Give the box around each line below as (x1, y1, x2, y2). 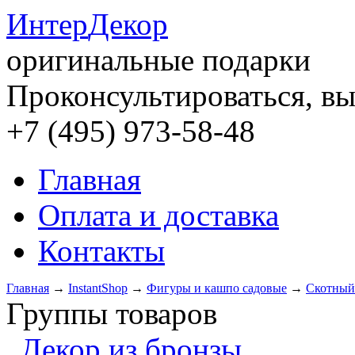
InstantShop (68, 281, 128, 295)
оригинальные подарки (6, 43, 311, 77)
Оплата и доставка (38, 198, 279, 232)
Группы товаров (6, 296, 217, 330)
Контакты (38, 234, 165, 268)
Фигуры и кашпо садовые (147, 281, 287, 295)
